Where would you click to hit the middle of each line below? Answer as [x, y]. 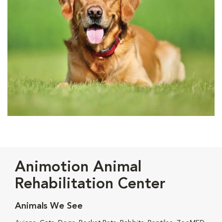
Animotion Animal [78, 167]
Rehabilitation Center [90, 184]
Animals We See [49, 206]
